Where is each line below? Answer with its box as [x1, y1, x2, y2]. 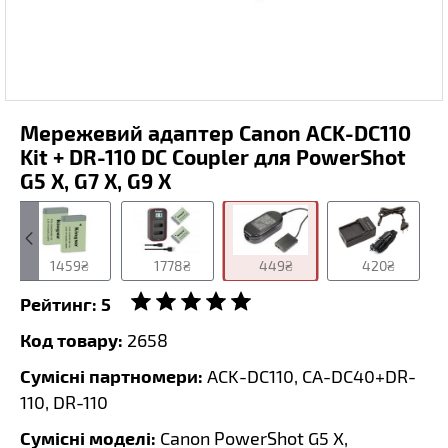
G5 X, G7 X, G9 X [20, 168, 171, 193]
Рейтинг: [20, 293, 97, 314]
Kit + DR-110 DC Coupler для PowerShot [20, 144, 406, 169]
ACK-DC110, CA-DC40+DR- [203, 365, 416, 387]
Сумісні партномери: [20, 365, 203, 386]
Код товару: [20, 329, 123, 350]
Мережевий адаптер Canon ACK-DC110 [20, 120, 411, 145]
